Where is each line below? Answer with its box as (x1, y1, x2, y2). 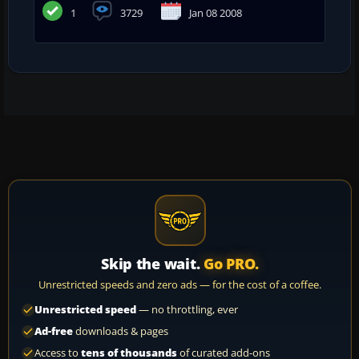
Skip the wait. (101, 253, 204, 273)
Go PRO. (204, 253, 260, 273)
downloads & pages (73, 324, 168, 338)
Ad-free (34, 324, 73, 338)
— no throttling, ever (136, 302, 238, 317)
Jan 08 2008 (189, 5, 242, 20)
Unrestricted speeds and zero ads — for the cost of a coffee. (38, 276, 322, 292)
